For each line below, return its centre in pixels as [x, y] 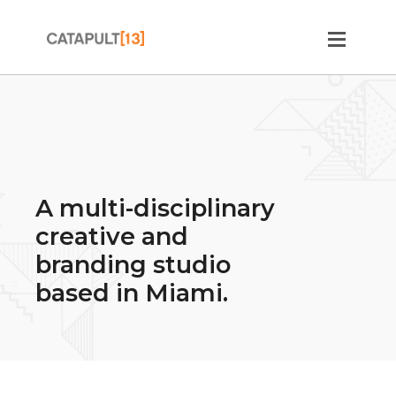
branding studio [133, 265]
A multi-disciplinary [155, 208]
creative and [112, 236]
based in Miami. [132, 293]
